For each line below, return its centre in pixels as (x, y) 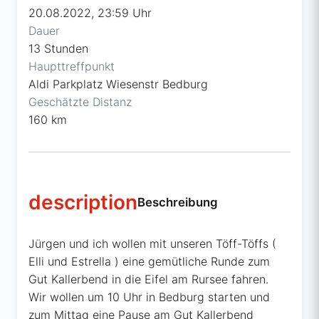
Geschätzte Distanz (80, 102)
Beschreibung (178, 203)
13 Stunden (58, 49)
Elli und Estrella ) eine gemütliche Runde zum (149, 262)
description (83, 203)
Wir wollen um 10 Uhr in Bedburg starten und (149, 297)
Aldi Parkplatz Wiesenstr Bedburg (118, 84)
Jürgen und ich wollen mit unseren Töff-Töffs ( (152, 244)
